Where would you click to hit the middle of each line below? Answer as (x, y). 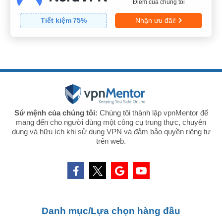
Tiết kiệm (56, 21)
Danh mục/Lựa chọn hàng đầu (111, 211)
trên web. (111, 141)
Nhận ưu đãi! (155, 21)
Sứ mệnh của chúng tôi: (56, 113)
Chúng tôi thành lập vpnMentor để (153, 113)
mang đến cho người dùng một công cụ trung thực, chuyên (111, 122)
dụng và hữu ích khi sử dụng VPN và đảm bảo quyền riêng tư (111, 132)
